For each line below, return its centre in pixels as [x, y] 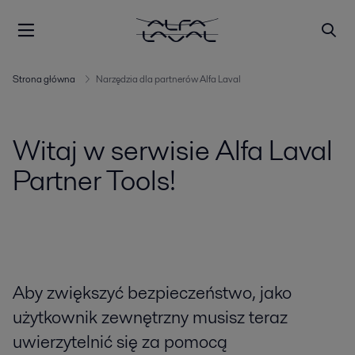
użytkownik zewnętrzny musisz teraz [150, 317]
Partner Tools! [94, 180]
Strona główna [44, 79]
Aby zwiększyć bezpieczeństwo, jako [152, 293]
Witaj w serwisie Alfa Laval [173, 150]
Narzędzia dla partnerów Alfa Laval [168, 79]
